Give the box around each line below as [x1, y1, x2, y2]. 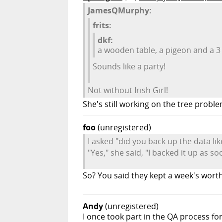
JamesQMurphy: [88, 5, 152, 16]
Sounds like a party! [93, 61, 166, 72]
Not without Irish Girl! [88, 85, 168, 96]
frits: [93, 20, 111, 31]
